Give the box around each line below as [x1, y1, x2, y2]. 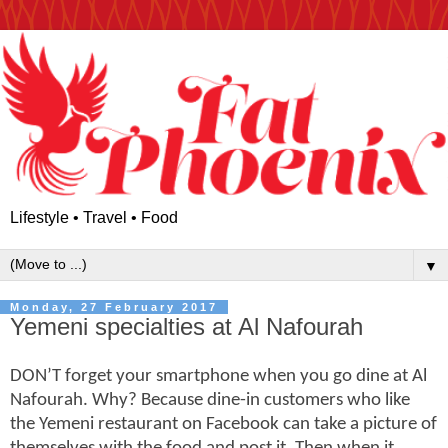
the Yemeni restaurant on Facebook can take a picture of [10, 414, 437, 434]
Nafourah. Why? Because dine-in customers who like [10, 390, 410, 410]
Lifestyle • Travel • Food [10, 208, 178, 226]
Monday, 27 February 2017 [10, 300, 218, 313]
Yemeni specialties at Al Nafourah [10, 312, 363, 340]
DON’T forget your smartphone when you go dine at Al [10, 366, 427, 386]
